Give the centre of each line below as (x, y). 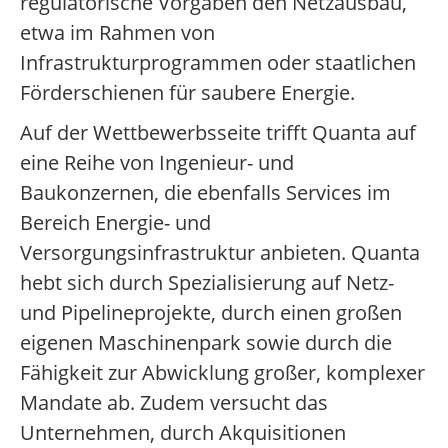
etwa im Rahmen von (117, 33)
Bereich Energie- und (115, 223)
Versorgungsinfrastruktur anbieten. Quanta (220, 253)
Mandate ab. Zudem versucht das (174, 403)
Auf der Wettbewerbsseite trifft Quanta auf (218, 133)
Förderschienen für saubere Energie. (187, 93)
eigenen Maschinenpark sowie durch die (206, 343)
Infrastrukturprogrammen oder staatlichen (218, 63)
